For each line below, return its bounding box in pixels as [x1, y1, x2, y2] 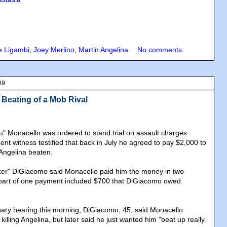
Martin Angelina [79, 46, 128, 54]
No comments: [137, 46, 184, 54]
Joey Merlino [33, 46, 74, 54]
